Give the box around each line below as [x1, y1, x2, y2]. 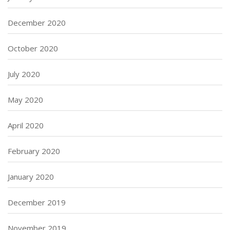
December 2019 [8, 197, 66, 207]
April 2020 [8, 120, 44, 130]
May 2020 [8, 94, 43, 105]
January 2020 [8, 171, 54, 182]
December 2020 [8, 17, 66, 28]
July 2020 [8, 68, 40, 79]
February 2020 [8, 145, 60, 156]
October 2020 [8, 43, 58, 53]
